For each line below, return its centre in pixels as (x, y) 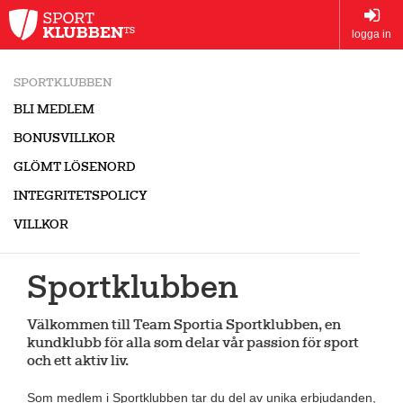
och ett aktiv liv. (78, 362)
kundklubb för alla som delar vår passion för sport (193, 344)
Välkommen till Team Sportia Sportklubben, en (184, 326)
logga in (372, 35)
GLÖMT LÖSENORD (74, 168)
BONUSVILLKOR (64, 139)
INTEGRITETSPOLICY (81, 197)
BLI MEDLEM (54, 111)
